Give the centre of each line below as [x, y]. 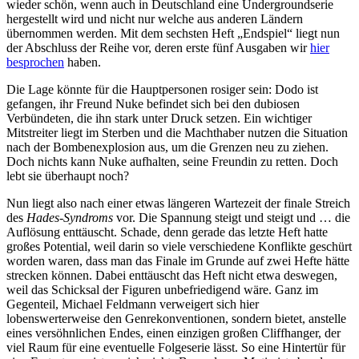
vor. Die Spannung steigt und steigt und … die [232, 217]
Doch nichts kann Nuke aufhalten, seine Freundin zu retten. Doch [172, 161]
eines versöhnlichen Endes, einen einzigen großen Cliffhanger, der [173, 333]
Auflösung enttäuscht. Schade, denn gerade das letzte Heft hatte [167, 232]
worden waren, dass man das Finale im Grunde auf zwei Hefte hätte [178, 260]
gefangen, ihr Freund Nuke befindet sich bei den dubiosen [153, 103]
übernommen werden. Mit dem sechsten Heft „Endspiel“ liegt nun [173, 33]
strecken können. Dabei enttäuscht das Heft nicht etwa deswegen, [172, 275]
